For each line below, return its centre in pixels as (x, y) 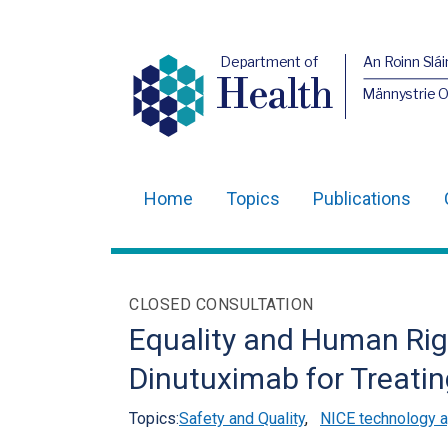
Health (275, 96)
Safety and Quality (242, 418)
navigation (186, 258)
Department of (268, 61)
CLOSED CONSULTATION (221, 304)
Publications (362, 198)
